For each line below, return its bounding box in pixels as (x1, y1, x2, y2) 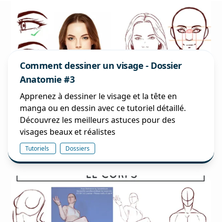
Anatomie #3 (20, 73, 75, 85)
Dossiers (65, 144, 90, 153)
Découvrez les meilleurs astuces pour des (20, 114, 175, 125)
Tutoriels (25, 144, 51, 153)
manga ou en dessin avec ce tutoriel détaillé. (20, 103, 186, 113)
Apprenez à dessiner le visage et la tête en (20, 91, 177, 102)
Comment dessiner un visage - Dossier (20, 59, 182, 71)
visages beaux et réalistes (20, 126, 115, 137)
